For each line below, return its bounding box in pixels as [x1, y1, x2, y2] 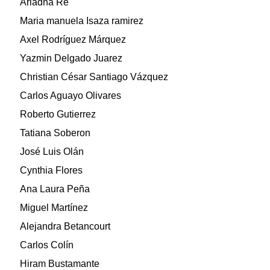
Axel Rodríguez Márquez [20, 34, 126, 45]
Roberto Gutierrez [20, 109, 96, 120]
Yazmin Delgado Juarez [20, 53, 122, 64]
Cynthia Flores [20, 165, 83, 176]
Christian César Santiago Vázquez [20, 72, 168, 83]
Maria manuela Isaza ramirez [20, 16, 143, 27]
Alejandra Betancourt [20, 221, 110, 232]
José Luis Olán [20, 146, 84, 157]
